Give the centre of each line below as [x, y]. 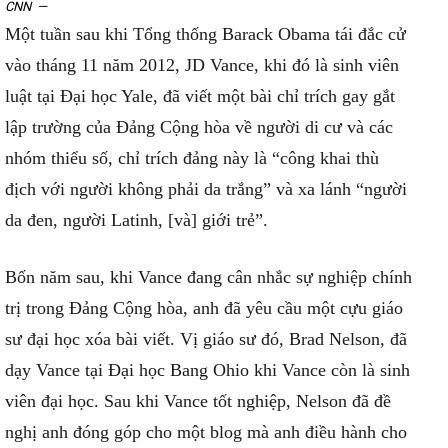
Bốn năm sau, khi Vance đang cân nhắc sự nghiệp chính [208, 277]
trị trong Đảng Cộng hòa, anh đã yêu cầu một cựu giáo [204, 308]
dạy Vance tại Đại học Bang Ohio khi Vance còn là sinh [207, 370]
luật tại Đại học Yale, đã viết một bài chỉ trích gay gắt [200, 96]
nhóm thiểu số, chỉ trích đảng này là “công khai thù [192, 158]
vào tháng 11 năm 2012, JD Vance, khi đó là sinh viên [202, 65]
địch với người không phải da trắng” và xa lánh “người [206, 189]
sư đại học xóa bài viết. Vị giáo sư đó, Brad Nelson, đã [206, 339]
